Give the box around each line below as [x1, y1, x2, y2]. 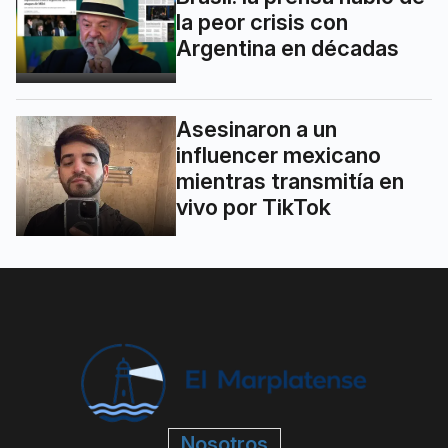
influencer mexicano [176, 141, 381, 168]
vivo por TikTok [176, 193, 331, 220]
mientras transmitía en [176, 167, 404, 194]
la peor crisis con [176, 8, 348, 35]
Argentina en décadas [176, 34, 399, 61]
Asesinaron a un [176, 115, 337, 142]
